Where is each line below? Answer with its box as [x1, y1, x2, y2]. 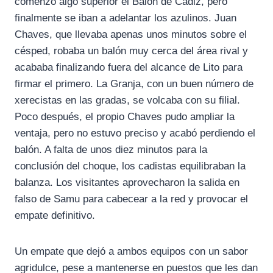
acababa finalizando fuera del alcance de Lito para [15, 62, 243, 74]
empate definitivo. [15, 210, 95, 222]
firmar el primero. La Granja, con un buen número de [15, 78, 253, 90]
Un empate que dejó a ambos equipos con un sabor [15, 246, 248, 258]
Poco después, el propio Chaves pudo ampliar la [15, 111, 235, 123]
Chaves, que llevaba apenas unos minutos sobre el [15, 29, 247, 41]
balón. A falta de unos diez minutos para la [15, 144, 207, 156]
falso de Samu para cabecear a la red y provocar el [15, 193, 248, 205]
